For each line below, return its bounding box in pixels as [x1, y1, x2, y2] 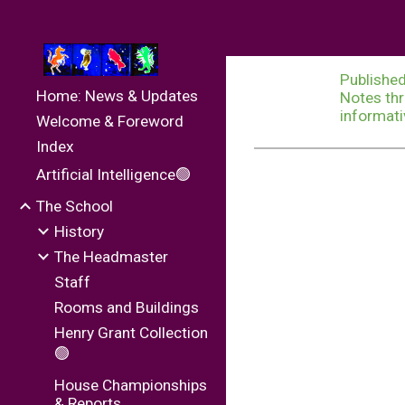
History [54, 222, 104, 240]
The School [36, 197, 113, 215]
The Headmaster [54, 248, 168, 266]
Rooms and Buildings [54, 298, 199, 316]
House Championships [54, 376, 207, 394]
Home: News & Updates [36, 87, 198, 105]
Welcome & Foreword [36, 112, 184, 130]
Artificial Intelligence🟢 [36, 165, 191, 184]
